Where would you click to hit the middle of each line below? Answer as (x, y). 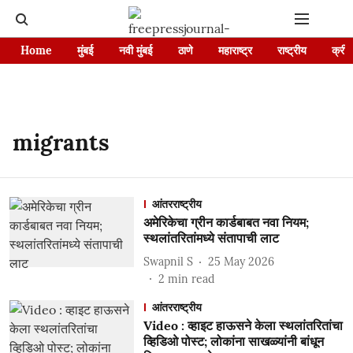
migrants (61, 143)
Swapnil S (168, 261)
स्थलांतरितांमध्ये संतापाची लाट (211, 238)
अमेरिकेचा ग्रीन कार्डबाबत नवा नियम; (226, 222)
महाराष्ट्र (235, 50)
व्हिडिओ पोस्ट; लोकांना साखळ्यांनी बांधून (233, 341)
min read (191, 279)
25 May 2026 (241, 261)
